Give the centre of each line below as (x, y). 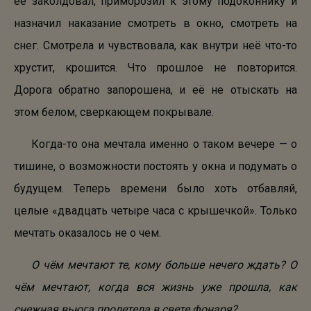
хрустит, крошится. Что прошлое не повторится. (155, 68)
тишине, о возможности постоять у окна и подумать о (155, 166)
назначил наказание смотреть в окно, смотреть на (155, 23)
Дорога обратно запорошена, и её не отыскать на (155, 90)
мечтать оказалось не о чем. (87, 233)
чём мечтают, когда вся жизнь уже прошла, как (155, 287)
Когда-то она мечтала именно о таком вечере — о (164, 144)
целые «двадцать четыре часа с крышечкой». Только (155, 211)
